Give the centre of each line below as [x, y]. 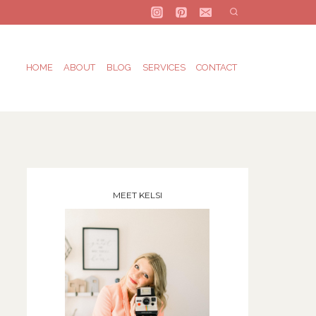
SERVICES [164, 68]
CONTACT [217, 68]
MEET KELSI [137, 195]
